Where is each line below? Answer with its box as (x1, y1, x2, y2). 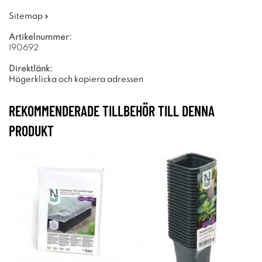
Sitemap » (9, 12, 49, 20)
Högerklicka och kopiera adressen (9, 75, 143, 84)
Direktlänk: (9, 65, 53, 73)
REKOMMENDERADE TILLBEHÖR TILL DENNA (9, 102, 215, 119)
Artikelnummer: (9, 33, 72, 42)
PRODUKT (9, 122, 54, 139)
